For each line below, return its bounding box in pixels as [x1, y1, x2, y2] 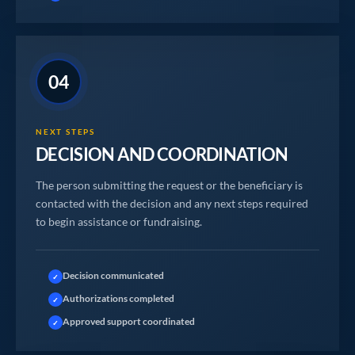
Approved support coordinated [62, 315, 195, 327]
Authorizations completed [62, 292, 174, 304]
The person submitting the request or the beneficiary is [36, 178, 303, 192]
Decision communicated [62, 269, 164, 281]
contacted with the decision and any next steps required [36, 197, 308, 210]
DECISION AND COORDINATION [36, 143, 288, 165]
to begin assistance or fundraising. [36, 215, 202, 228]
